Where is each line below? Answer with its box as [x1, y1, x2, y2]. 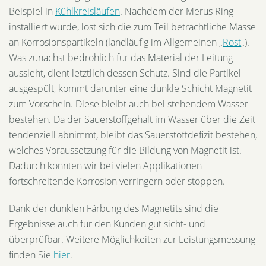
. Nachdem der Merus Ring [120, 4, 233, 18]
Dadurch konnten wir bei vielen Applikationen [9, 159, 202, 172]
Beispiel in [9, 4, 55, 18]
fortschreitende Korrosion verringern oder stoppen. [9, 174, 225, 188]
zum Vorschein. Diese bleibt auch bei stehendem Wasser [9, 97, 248, 110]
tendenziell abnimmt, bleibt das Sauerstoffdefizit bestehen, [9, 128, 257, 141]
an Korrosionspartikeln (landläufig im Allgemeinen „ [9, 35, 223, 49]
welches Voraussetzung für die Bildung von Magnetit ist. [9, 143, 242, 157]
